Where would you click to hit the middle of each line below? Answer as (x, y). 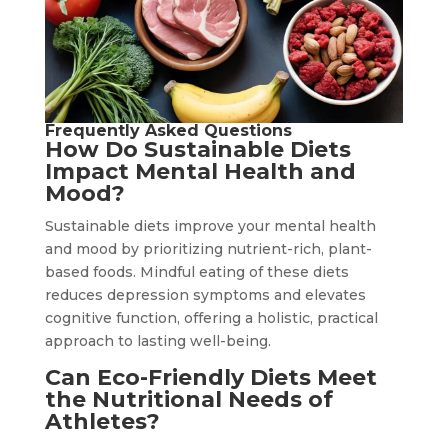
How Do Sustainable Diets (197, 150)
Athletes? (102, 422)
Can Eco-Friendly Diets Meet (210, 378)
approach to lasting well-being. (157, 341)
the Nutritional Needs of (188, 400)
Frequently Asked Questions (168, 131)
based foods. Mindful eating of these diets (196, 272)
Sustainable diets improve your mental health (210, 226)
